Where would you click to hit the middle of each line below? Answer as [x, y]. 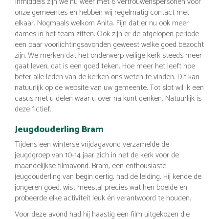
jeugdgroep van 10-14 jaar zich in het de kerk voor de [97, 155]
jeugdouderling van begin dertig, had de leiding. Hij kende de [108, 177]
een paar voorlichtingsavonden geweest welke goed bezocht [109, 44]
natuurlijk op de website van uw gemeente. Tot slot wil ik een [109, 88]
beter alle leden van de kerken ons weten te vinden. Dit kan [107, 77]
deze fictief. [33, 109]
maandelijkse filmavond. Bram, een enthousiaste [90, 166]
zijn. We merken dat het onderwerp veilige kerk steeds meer [108, 55]
